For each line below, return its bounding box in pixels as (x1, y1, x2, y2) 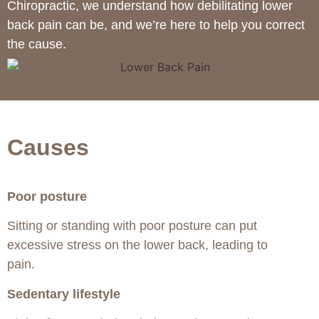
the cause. (7, 37, 66, 52)
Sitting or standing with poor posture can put (7, 219, 257, 234)
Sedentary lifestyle (7, 286, 120, 301)
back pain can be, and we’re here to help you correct (7, 18, 305, 33)
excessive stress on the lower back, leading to (7, 238, 268, 253)
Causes (7, 134, 89, 160)
